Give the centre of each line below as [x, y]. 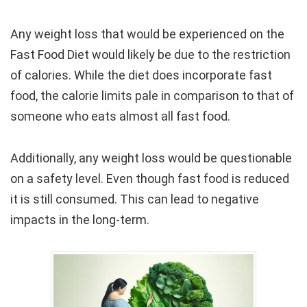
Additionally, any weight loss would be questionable [151, 158]
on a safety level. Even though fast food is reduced [150, 178]
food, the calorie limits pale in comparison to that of [152, 95]
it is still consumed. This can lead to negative [135, 199]
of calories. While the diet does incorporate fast [141, 75]
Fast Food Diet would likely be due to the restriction [150, 54]
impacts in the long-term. [80, 219]
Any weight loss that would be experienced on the [147, 34]
